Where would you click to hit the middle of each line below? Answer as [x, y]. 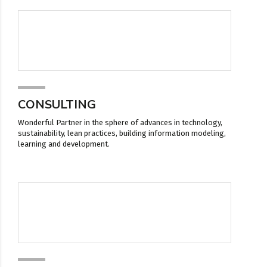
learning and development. [64, 144]
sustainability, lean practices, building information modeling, [122, 133]
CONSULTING [57, 104]
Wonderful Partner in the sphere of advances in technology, [120, 122]
